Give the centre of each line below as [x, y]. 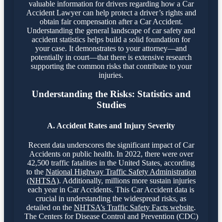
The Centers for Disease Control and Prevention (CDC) [111, 216]
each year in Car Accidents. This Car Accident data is [111, 189]
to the [36, 171]
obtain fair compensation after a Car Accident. [111, 21]
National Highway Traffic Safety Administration [121, 171]
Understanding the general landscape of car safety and [111, 30]
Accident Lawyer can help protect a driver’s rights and [111, 12]
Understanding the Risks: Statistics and [111, 94]
